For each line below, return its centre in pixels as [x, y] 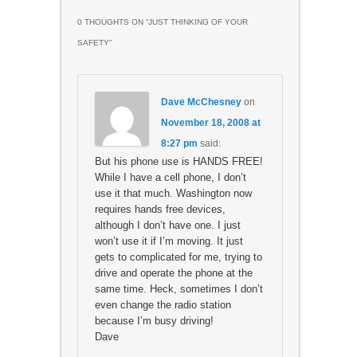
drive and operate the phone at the [173, 273]
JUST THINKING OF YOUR [198, 22]
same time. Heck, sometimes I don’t [178, 288]
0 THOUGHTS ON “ [112, 22]
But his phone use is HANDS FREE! [178, 161]
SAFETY [93, 42]
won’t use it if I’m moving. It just [169, 241]
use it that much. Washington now [173, 193]
